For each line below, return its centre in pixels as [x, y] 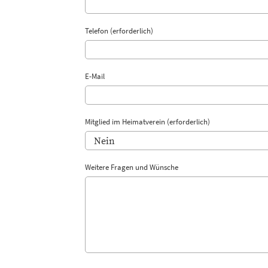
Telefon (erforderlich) [119, 31]
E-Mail [95, 76]
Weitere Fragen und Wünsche [132, 167]
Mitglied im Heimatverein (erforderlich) [147, 122]
